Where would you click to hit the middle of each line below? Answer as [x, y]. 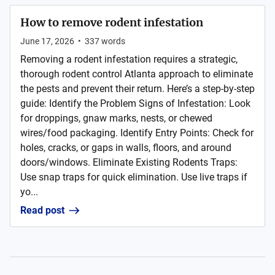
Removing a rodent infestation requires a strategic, [129, 59]
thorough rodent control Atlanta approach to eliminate [137, 74]
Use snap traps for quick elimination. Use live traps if [134, 177]
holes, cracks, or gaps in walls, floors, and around [126, 148]
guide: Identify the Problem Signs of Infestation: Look [135, 103]
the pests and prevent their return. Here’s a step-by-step [137, 89]
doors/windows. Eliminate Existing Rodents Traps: [129, 162]
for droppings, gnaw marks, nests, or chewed [116, 118]
